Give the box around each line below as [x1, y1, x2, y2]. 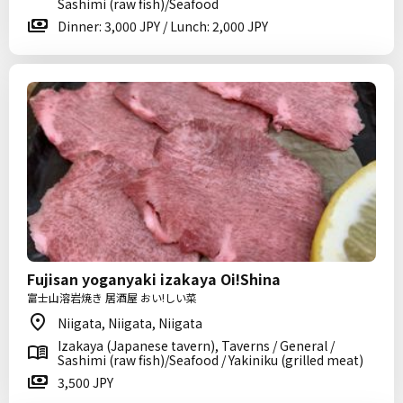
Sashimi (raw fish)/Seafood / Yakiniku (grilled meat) [58, 351, 363, 369]
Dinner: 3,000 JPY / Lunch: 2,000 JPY [58, 17, 268, 35]
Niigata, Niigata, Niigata [58, 314, 202, 332]
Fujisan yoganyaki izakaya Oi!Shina [27, 268, 281, 290]
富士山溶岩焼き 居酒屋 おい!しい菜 [27, 290, 197, 305]
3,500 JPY [58, 373, 113, 391]
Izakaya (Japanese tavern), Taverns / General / [58, 336, 335, 354]
